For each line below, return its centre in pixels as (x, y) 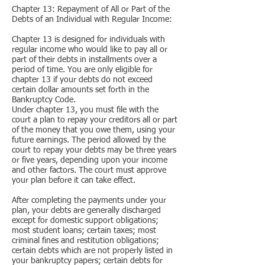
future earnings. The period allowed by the (89, 140)
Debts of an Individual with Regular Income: (92, 20)
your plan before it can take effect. (74, 180)
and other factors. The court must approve (89, 170)
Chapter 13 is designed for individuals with (88, 40)
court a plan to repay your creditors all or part (95, 120)
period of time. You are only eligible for (82, 70)
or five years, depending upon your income (90, 160)
